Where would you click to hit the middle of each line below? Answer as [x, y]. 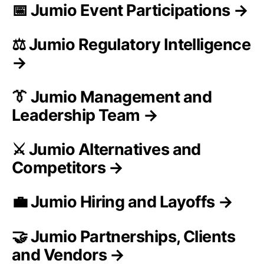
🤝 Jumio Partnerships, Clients [124, 236]
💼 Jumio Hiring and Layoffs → [123, 202]
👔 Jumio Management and [112, 97]
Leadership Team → [85, 115]
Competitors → [68, 168]
